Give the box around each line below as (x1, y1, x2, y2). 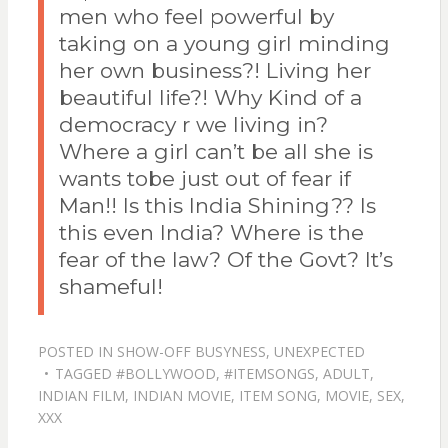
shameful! (58, 274, 163, 300)
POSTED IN (37, 342, 117, 362)
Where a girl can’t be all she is (58, 139, 373, 165)
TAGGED (54, 364, 116, 384)
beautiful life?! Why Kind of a (58, 85, 362, 111)
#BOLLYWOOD (115, 364, 216, 384)
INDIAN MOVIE (132, 386, 231, 406)
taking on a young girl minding (58, 31, 390, 57)
